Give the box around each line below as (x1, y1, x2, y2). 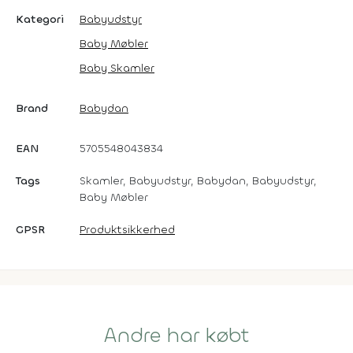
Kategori (16, 11, 64, 27)
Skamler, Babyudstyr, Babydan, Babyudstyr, (80, 173, 317, 188)
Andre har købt (103, 321, 250, 349)
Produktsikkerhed (80, 221, 175, 237)
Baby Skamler (80, 60, 154, 76)
